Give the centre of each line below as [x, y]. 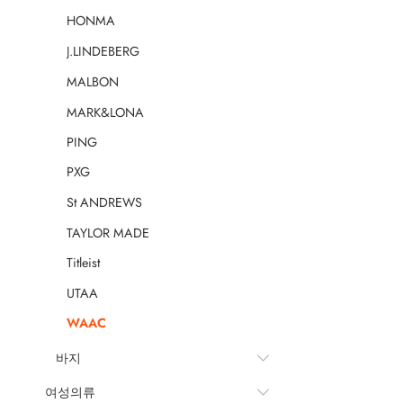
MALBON [93, 81]
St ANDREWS [104, 203]
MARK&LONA [105, 112]
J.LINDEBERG [103, 52]
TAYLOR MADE [108, 233]
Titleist [83, 263]
